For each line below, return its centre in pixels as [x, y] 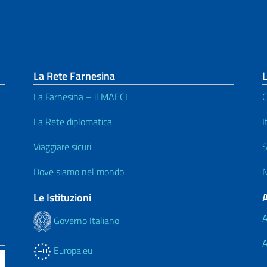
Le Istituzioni [62, 198]
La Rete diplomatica [73, 122]
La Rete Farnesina [74, 76]
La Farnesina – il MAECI [80, 97]
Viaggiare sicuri [62, 147]
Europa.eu [72, 251]
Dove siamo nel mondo [79, 172]
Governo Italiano [85, 220]
